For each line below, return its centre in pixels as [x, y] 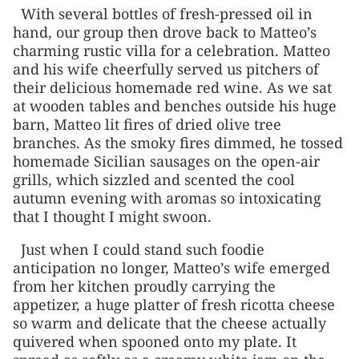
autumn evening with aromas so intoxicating [167, 198]
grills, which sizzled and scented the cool [154, 179]
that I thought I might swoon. [112, 216]
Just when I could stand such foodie [143, 249]
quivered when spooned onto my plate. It [155, 341]
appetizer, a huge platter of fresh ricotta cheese [174, 304]
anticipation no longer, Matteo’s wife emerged [171, 267]
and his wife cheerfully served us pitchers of [166, 69]
